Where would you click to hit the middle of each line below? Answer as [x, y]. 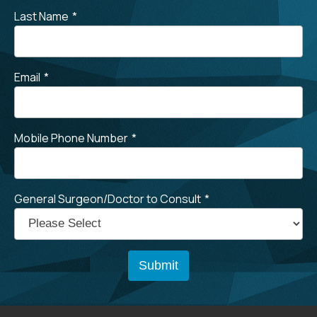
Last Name [41, 16]
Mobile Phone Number [71, 138]
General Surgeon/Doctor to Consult [108, 198]
